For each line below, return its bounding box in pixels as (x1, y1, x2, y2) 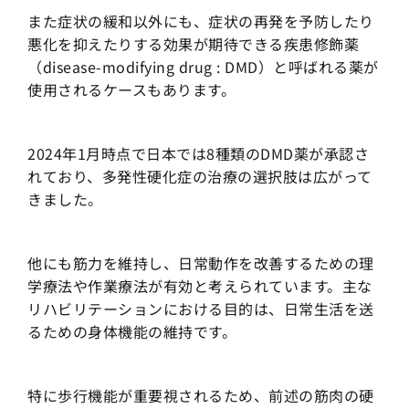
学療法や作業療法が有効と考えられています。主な (27, 275, 372, 298)
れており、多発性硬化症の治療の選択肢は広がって (27, 165, 372, 188)
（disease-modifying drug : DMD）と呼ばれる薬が (27, 56, 379, 79)
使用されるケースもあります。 (27, 79, 236, 101)
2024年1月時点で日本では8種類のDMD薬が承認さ (27, 142, 369, 165)
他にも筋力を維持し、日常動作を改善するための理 (27, 252, 374, 275)
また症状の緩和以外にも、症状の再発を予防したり (27, 10, 374, 33)
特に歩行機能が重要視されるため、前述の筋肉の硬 (27, 384, 374, 407)
